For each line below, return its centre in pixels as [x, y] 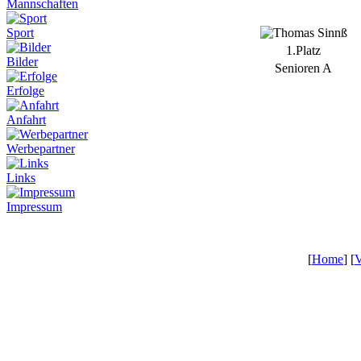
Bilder [22, 62]
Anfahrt [26, 120]
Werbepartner [41, 149]
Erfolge [25, 91]
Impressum [34, 207]
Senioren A [303, 68]
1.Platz [303, 50]
